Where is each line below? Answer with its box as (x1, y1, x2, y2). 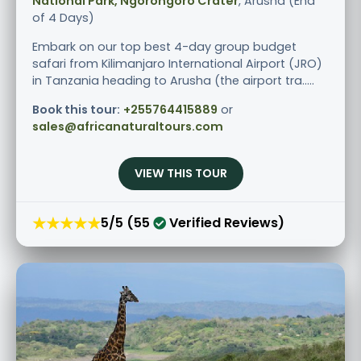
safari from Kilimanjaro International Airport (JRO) (32, 55, 322, 72)
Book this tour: (32, 101, 120, 118)
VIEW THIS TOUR (134, 164, 227, 181)
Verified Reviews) (166, 214, 284, 233)
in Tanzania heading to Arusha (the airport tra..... (32, 72, 314, 89)
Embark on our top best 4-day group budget (32, 38, 297, 55)
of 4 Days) (32, 9, 94, 26)
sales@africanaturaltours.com (32, 118, 223, 135)
